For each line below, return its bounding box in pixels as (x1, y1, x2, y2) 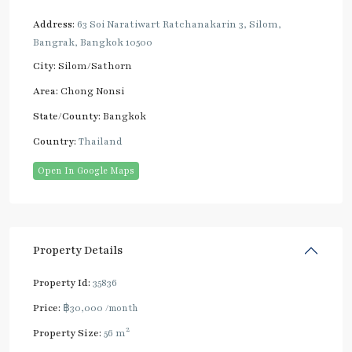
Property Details (33, 242, 123, 258)
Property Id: (33, 276, 90, 289)
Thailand (76, 134, 123, 148)
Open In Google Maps (38, 163, 134, 177)
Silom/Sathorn (58, 59, 132, 72)
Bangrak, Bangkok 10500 (33, 35, 152, 49)
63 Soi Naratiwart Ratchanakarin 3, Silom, (75, 17, 281, 31)
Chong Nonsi (60, 84, 124, 97)
